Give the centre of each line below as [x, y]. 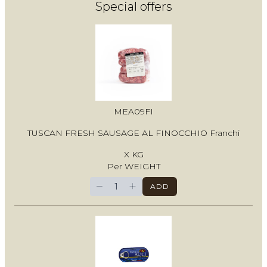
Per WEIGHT [133, 167]
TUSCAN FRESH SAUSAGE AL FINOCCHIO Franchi [133, 133]
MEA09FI [133, 112]
